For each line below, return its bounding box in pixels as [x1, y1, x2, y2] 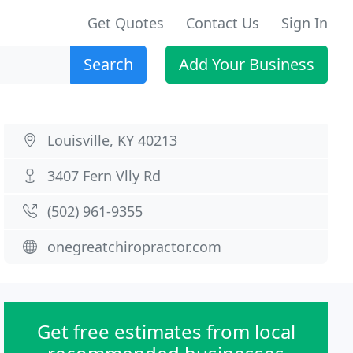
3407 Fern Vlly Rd [47, 166, 162, 185]
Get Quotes [87, 13, 164, 32]
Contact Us [186, 13, 259, 32]
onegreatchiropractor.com [47, 237, 222, 256]
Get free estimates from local [36, 318, 295, 344]
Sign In [281, 13, 328, 32]
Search [84, 54, 133, 75]
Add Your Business [179, 54, 314, 75]
